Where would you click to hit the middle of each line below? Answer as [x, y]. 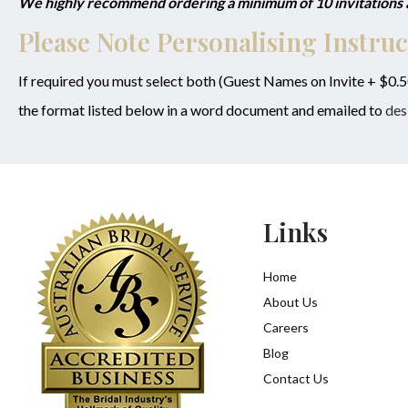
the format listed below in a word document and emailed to [202, 110]
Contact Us [296, 379]
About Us [290, 302]
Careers [286, 328]
